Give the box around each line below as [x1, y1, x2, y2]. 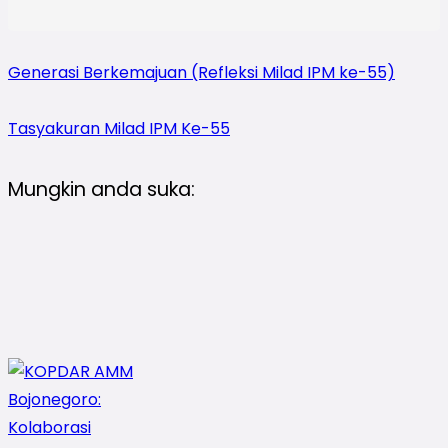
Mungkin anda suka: [8, 175, 195, 203]
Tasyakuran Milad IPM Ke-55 [8, 116, 230, 140]
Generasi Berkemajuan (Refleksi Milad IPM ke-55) [8, 60, 395, 84]
